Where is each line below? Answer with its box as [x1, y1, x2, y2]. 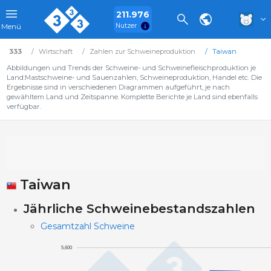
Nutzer [116, 21, 137, 30]
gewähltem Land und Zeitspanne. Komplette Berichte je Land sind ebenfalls [6, 93, 258, 101]
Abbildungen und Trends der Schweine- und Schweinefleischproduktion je [6, 64, 256, 72]
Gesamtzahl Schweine [40, 221, 135, 232]
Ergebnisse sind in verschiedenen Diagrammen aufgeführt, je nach [6, 83, 230, 91]
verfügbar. [6, 102, 41, 111]
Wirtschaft [38, 47, 73, 56]
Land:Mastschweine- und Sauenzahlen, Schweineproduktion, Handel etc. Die [6, 73, 262, 82]
